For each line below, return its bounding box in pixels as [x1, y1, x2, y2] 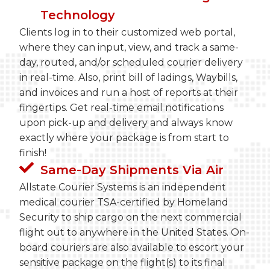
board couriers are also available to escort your [19, 242, 245, 254]
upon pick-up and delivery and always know [19, 117, 233, 129]
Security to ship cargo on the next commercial [19, 212, 242, 224]
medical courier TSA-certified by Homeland [19, 196, 229, 209]
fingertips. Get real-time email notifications [19, 102, 224, 114]
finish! [19, 147, 47, 159]
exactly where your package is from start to [19, 132, 230, 144]
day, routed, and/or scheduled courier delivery [19, 57, 243, 69]
